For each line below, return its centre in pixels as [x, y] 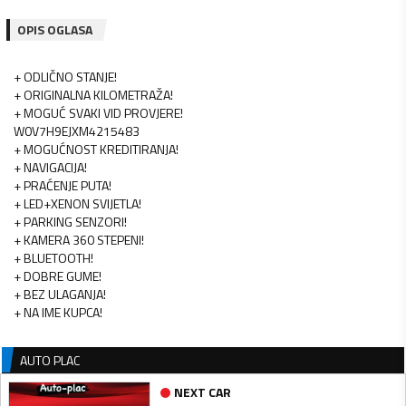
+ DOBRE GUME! [58, 275]
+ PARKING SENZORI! [70, 221]
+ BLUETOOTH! [53, 257]
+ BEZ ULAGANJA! [60, 294]
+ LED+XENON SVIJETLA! [77, 203]
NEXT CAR [202, 392]
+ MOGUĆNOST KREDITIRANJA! [96, 149]
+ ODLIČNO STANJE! [65, 76]
